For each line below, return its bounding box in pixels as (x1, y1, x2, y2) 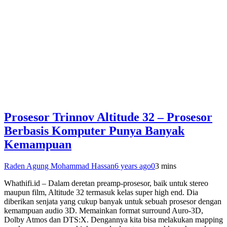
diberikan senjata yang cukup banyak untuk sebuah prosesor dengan (4, 197, 221, 206)
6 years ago (115, 162, 151, 170)
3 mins (155, 162, 176, 170)
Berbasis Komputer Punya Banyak (4, 124, 184, 138)
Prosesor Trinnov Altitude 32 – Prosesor (4, 110, 212, 124)
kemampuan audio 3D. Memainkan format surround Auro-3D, (4, 206, 203, 215)
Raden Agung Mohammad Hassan (4, 162, 115, 170)
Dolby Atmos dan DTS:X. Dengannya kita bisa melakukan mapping (4, 215, 223, 224)
